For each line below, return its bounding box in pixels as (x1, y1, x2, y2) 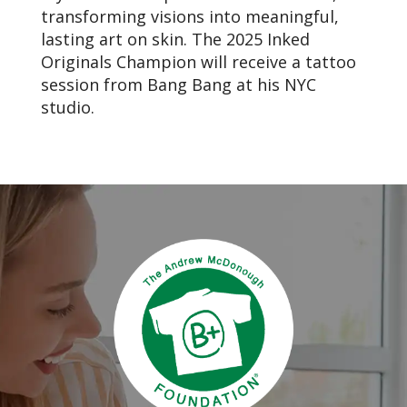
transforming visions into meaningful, (41, 5, 339, 27)
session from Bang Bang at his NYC (41, 73, 316, 95)
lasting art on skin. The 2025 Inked (41, 27, 310, 50)
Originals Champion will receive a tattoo (41, 50, 356, 73)
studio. (41, 95, 94, 118)
